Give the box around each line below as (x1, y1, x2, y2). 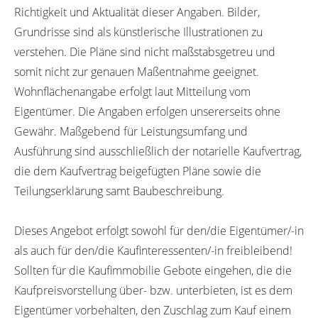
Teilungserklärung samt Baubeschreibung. (14, 182, 224, 199)
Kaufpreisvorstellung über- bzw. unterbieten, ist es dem (14, 282, 292, 298)
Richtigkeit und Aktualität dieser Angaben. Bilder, (14, 4, 260, 20)
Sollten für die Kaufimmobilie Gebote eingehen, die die (14, 262, 292, 278)
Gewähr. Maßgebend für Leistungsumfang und (14, 123, 248, 139)
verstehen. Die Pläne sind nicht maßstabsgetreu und (14, 43, 275, 60)
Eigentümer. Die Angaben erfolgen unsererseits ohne (14, 103, 280, 119)
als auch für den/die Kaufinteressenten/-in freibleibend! (14, 242, 292, 258)
